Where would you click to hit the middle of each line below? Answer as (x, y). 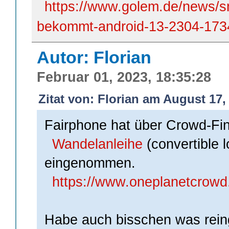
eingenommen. (90, 163)
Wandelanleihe (98, 144)
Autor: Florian (94, 58)
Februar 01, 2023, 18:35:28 (124, 77)
